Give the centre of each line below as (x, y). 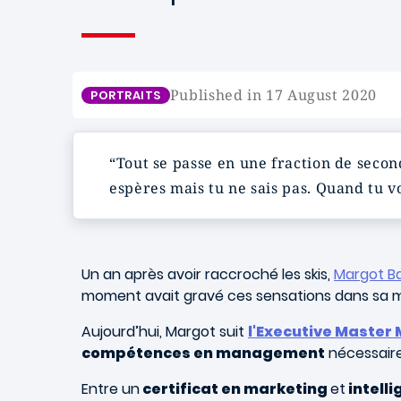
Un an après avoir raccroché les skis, (208, 274)
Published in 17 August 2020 (273, 95)
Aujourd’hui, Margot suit (165, 332)
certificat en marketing (235, 389)
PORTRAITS (126, 95)
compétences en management (203, 353)
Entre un (111, 389)
